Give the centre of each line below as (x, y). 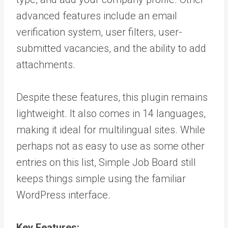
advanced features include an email (97, 16)
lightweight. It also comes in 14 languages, (111, 113)
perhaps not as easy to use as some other (110, 146)
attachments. (46, 64)
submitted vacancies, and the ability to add (111, 48)
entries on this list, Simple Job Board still (106, 162)
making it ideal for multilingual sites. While (111, 130)
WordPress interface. (63, 195)
